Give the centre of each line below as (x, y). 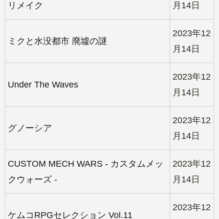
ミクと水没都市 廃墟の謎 (57, 41)
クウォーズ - (33, 179)
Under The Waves (43, 84)
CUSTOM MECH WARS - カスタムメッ (86, 164)
